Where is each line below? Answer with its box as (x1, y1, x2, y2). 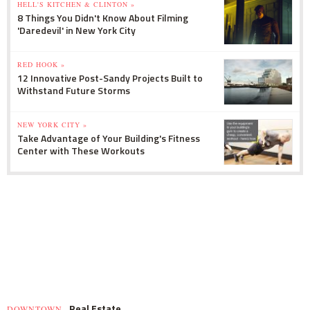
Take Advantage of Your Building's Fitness (17, 130, 200, 145)
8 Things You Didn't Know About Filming (17, 10, 188, 25)
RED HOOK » (17, 59, 65, 69)
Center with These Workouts (17, 143, 145, 158)
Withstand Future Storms (17, 82, 130, 98)
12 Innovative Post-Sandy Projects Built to (17, 70, 203, 85)
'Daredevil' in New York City (17, 22, 136, 37)
